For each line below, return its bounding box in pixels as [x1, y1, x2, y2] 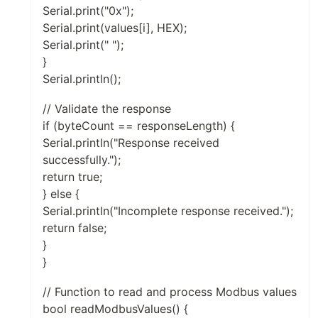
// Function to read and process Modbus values [43, 284, 297, 299]
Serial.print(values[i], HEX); [43, 20, 187, 35]
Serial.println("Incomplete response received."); [43, 203, 293, 218]
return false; [43, 220, 106, 235]
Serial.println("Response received [43, 135, 219, 150]
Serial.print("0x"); [43, 3, 133, 18]
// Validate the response [43, 101, 171, 116]
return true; [43, 169, 102, 184]
